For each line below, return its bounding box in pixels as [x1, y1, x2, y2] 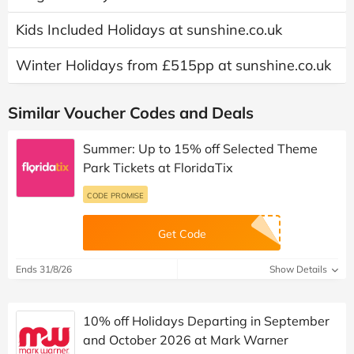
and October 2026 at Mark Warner [83, 331, 288, 348]
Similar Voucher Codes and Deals [8, 102, 254, 122]
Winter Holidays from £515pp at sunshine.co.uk [16, 55, 331, 74]
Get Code [157, 226, 206, 241]
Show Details [269, 262, 330, 275]
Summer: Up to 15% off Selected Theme [83, 140, 318, 156]
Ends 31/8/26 [16, 262, 72, 275]
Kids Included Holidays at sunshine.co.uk [16, 20, 282, 39]
